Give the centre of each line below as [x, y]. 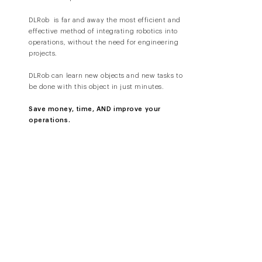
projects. [43, 54]
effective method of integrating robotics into [103, 31]
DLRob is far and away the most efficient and [105, 20]
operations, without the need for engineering [104, 42]
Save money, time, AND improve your [95, 109]
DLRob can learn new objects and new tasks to [106, 76]
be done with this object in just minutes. [96, 87]
